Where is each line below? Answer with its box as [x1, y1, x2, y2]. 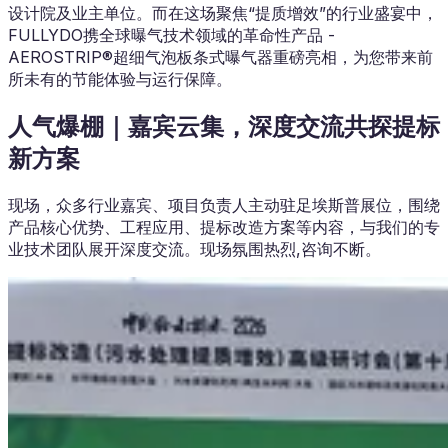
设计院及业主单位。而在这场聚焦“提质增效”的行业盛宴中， [8, 3, 438, 24]
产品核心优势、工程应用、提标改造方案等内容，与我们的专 [8, 217, 440, 238]
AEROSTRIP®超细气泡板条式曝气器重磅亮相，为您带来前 [8, 47, 433, 68]
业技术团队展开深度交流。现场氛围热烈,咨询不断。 [8, 239, 381, 260]
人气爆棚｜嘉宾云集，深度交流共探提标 [8, 112, 440, 142]
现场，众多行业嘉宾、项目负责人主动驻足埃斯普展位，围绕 [8, 195, 440, 216]
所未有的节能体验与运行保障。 [8, 69, 232, 90]
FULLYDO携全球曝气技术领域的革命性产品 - [8, 25, 335, 46]
